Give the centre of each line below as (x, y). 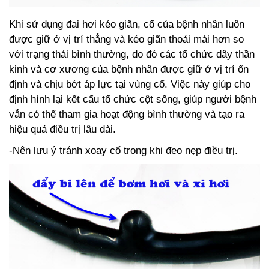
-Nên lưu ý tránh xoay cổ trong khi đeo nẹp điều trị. (123, 151)
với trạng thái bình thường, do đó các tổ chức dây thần (132, 55)
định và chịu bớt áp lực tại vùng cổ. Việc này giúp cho (130, 85)
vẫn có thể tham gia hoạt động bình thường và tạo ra (127, 115)
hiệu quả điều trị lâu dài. (62, 130)
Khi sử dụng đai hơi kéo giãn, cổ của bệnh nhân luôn (127, 25)
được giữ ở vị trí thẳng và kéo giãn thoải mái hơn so (126, 40)
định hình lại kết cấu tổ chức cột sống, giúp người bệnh (133, 100)
